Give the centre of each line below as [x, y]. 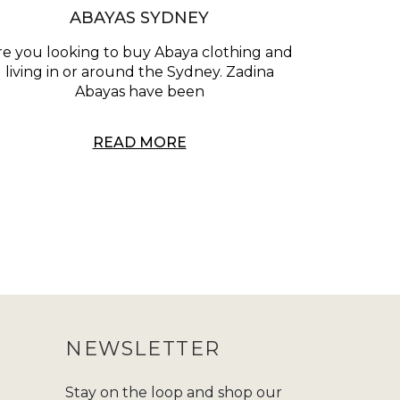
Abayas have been [139, 92]
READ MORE [139, 143]
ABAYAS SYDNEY [139, 18]
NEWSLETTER [143, 349]
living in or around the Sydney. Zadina [139, 72]
